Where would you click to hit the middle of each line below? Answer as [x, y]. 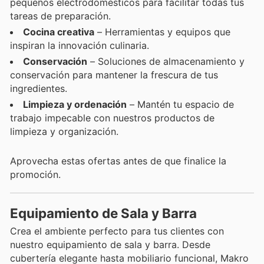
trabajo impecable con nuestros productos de [112, 118]
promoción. [35, 175]
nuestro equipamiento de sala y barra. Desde [110, 245]
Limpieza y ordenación [75, 104]
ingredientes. [39, 88]
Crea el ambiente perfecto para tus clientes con [117, 231]
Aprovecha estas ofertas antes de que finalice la [118, 161]
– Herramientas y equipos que [162, 32]
